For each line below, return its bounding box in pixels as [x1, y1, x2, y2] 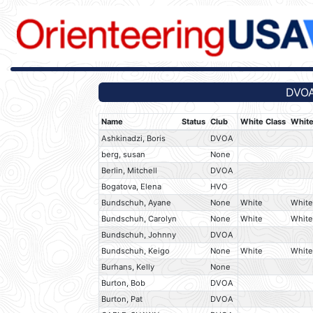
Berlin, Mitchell [101, 166, 158, 176]
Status [182, 117, 206, 127]
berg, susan [101, 150, 146, 160]
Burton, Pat [101, 294, 143, 305]
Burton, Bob [101, 278, 146, 289]
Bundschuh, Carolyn [101, 214, 177, 224]
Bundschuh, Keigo [101, 246, 170, 256]
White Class [240, 117, 286, 127]
